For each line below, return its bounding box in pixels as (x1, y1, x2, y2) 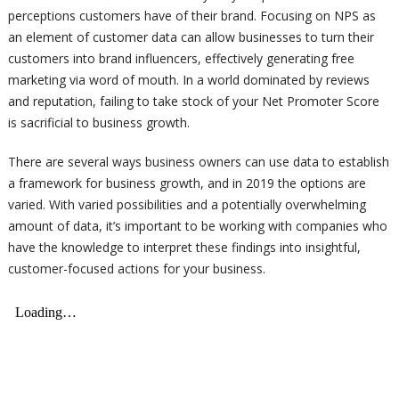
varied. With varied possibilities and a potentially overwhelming (7, 196, 366, 214)
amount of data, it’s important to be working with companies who (7, 217, 387, 235)
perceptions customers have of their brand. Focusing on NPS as (7, 7, 376, 25)
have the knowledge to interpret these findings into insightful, (7, 239, 361, 256)
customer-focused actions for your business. (7, 260, 265, 278)
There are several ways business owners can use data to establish (7, 153, 389, 171)
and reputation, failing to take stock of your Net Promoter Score (7, 93, 379, 110)
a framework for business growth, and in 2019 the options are (7, 175, 366, 192)
